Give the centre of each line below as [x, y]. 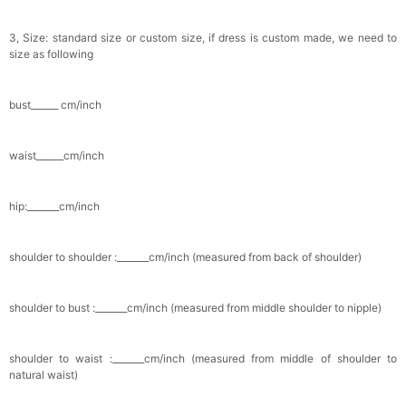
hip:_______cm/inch [54, 206]
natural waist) [43, 375]
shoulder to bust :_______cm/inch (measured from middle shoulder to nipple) [195, 308]
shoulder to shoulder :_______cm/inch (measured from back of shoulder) [185, 257]
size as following [51, 54]
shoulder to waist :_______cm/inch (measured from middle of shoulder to [203, 358]
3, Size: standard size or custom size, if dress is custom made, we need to [203, 38]
